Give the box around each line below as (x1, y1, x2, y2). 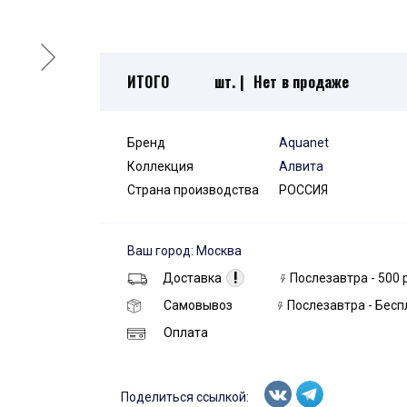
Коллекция (127, 159, 194, 174)
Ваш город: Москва (127, 243, 242, 259)
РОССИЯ (279, 183, 328, 198)
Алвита (279, 159, 323, 174)
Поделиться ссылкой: (120, 389, 249, 404)
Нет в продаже (253, 71, 350, 94)
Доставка (163, 271, 222, 286)
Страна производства (127, 183, 259, 198)
